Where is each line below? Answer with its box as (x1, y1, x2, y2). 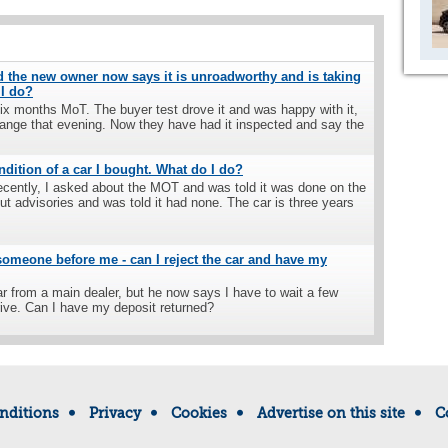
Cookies (170, 404, 227, 421)
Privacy (88, 404, 141, 421)
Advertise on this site (256, 404, 405, 421)
